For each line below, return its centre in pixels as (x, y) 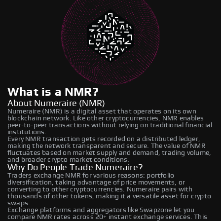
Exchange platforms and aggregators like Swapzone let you (101, 210)
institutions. (27, 132)
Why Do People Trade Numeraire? (75, 167)
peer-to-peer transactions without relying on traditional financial (110, 125)
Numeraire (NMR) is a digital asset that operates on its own (102, 111)
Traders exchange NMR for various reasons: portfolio (91, 175)
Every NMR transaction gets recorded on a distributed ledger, (104, 139)
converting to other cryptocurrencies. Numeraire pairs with (100, 189)
